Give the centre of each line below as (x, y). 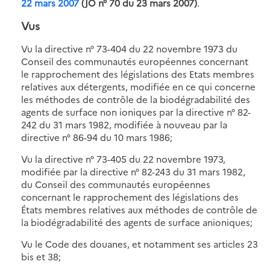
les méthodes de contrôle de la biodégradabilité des (136, 99)
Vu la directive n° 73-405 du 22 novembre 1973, (123, 159)
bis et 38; (41, 256)
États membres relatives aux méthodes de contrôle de (139, 209)
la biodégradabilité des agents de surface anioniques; (137, 222)
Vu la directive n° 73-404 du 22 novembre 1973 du (129, 48)
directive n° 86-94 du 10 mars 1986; (97, 137)
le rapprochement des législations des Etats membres (138, 74)
